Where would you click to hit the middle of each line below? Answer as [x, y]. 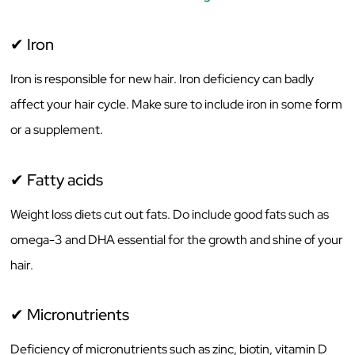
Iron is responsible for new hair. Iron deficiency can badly [162, 79]
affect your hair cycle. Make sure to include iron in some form [177, 105]
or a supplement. [57, 130]
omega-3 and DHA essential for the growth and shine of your [177, 239]
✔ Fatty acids [57, 179]
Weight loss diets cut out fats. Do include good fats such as [170, 214]
